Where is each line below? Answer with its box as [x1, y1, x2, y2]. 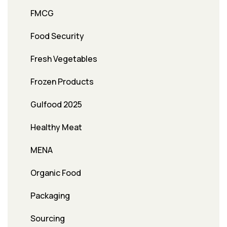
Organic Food [30, 167, 81, 179]
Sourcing [30, 213, 65, 224]
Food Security [30, 30, 84, 42]
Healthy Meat [30, 122, 82, 133]
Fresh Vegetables [30, 53, 97, 65]
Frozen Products [30, 76, 94, 88]
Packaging [30, 190, 70, 202]
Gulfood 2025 [30, 99, 82, 110]
